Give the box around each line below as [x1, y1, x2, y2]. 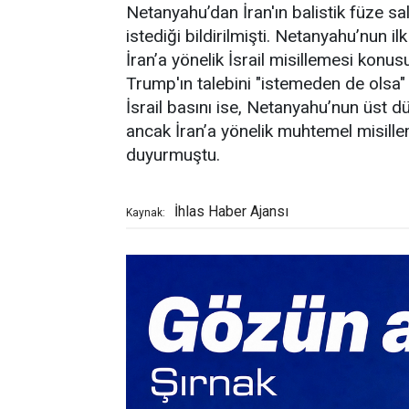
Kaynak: [126, 206, 165, 219]
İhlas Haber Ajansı [174, 203, 288, 220]
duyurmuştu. [126, 144, 220, 165]
